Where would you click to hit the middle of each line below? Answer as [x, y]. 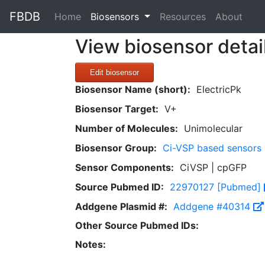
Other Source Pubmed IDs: [137, 225]
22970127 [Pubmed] [217, 187]
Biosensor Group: [116, 148]
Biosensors [116, 17]
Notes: [91, 244]
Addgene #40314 [213, 206]
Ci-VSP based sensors [212, 148]
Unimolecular [213, 128]
